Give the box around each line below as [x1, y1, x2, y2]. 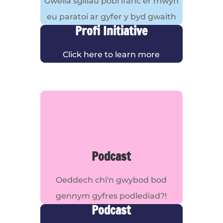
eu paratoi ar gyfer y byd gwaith [46, 12, 176, 21]
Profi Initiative [75, 22, 148, 39]
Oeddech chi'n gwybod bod [56, 175, 167, 185]
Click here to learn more [63, 50, 160, 59]
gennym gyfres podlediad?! [56, 191, 167, 201]
